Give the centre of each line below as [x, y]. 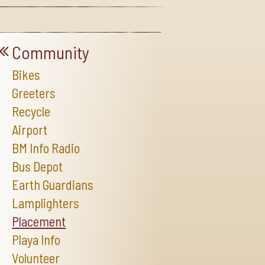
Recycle [31, 111]
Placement [39, 221]
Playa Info [36, 239]
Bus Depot [38, 166]
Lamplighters [46, 203]
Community [50, 52]
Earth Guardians [53, 184]
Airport [30, 129]
